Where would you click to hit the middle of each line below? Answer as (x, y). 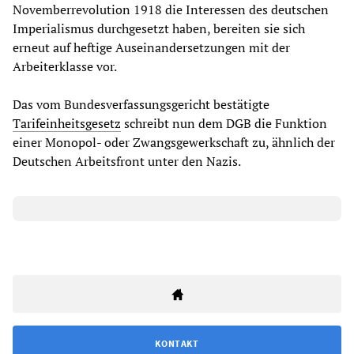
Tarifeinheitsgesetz (67, 124)
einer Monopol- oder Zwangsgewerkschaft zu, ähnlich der (174, 143)
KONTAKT (177, 344)
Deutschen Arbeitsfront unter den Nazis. (127, 162)
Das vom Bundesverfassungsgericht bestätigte (141, 105)
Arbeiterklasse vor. (65, 67)
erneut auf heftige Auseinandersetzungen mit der (151, 48)
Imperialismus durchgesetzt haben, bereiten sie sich (159, 29)
